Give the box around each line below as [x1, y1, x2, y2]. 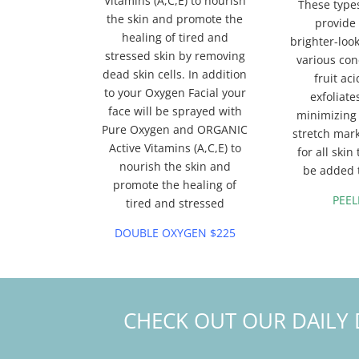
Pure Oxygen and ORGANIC [102, 122, 248, 138]
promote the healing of [113, 177, 237, 193]
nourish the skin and [119, 159, 231, 175]
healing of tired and [121, 30, 228, 46]
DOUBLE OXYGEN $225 [114, 225, 236, 241]
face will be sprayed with [107, 103, 242, 119]
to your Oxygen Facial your [103, 85, 246, 101]
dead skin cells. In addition [103, 67, 248, 83]
